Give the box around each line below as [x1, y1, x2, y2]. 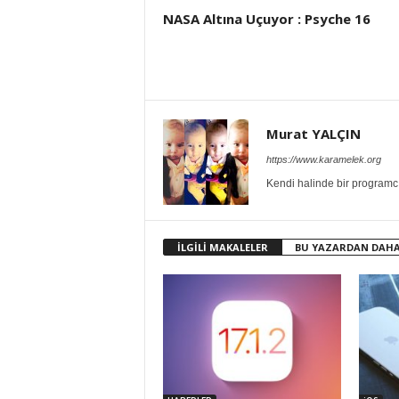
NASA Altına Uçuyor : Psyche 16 [162, 10, 370, 28]
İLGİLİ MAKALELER [176, 240, 268, 254]
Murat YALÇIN [265, 125, 361, 142]
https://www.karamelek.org [265, 154, 381, 165]
